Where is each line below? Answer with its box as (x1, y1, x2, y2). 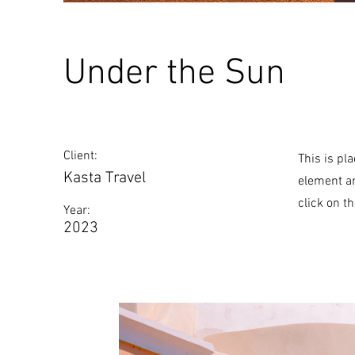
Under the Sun (63, 52, 285, 96)
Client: (63, 148, 97, 164)
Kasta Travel (63, 169, 146, 188)
